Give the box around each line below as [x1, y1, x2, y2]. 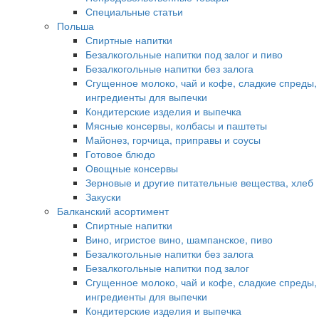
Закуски [85, 189, 121, 204]
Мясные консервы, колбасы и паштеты [85, 118, 267, 132]
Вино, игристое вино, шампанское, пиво [85, 232, 273, 246]
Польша [57, 19, 94, 33]
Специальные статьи [85, 4, 183, 19]
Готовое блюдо [85, 147, 155, 161]
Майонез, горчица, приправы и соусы [85, 132, 261, 147]
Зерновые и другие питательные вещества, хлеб [85, 175, 313, 189]
